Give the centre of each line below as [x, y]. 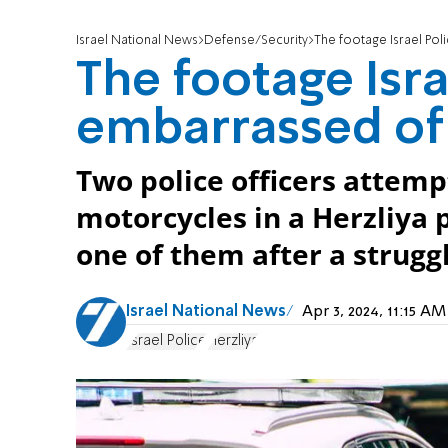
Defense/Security [256, 41]
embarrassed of [260, 130]
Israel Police [166, 340]
